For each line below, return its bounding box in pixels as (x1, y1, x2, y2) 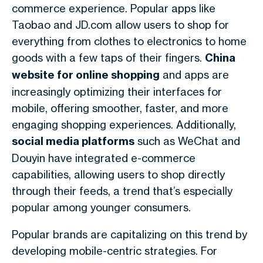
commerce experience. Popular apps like (12, 2, 215, 15)
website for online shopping (12, 68, 160, 82)
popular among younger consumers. (12, 201, 191, 214)
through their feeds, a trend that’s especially (12, 184, 232, 197)
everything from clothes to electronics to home (12, 35, 247, 48)
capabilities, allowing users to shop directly (12, 168, 225, 181)
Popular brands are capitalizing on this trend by (12, 228, 247, 241)
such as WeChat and (134, 134, 240, 147)
